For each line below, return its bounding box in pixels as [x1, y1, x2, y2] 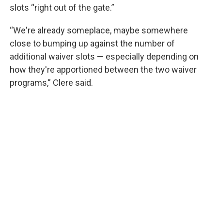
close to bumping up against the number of [10, 38, 175, 48]
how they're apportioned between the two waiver [10, 64, 197, 75]
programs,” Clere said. [10, 77, 93, 88]
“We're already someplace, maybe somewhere [10, 25, 188, 35]
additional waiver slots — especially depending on [10, 51, 199, 62]
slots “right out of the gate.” [10, 2, 114, 13]
